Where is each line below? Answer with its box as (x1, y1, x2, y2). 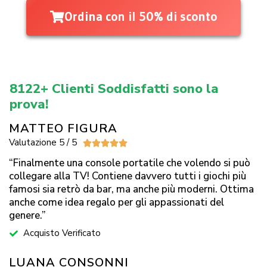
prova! (10, 95, 48, 114)
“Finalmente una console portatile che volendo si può (9, 156, 250, 170)
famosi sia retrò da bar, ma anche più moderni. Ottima (9, 182, 254, 197)
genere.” (9, 209, 46, 223)
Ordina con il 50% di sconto (64, 9, 217, 25)
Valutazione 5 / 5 (9, 136, 77, 149)
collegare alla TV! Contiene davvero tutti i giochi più (9, 169, 246, 184)
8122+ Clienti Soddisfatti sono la (10, 80, 219, 98)
